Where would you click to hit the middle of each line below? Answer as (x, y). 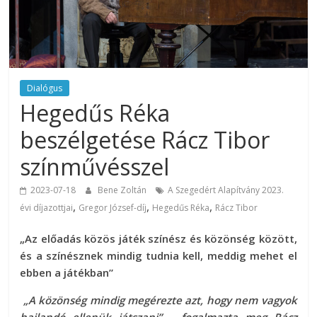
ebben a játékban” (67, 273)
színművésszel (95, 167)
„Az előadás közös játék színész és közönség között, (158, 239)
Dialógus (45, 88)
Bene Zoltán (123, 190)
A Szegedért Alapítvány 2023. (226, 190)
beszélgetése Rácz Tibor (145, 140)
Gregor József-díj (113, 208)
